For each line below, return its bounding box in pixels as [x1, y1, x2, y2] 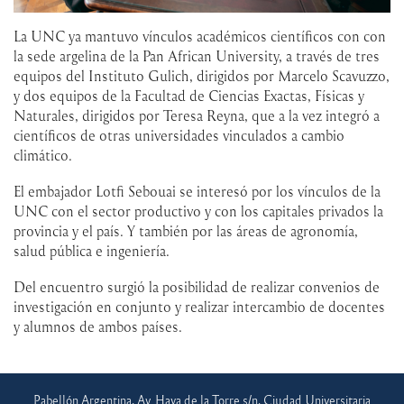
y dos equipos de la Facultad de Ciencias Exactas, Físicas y [14, 87, 364, 106]
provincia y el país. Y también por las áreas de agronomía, [14, 222, 358, 241]
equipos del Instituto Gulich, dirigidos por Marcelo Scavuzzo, [14, 67, 390, 86]
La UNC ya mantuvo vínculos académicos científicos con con [14, 27, 386, 46]
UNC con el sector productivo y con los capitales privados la [14, 202, 383, 221]
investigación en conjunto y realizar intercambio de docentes [14, 298, 385, 317]
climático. [14, 146, 79, 165]
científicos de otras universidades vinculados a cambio [14, 126, 344, 145]
